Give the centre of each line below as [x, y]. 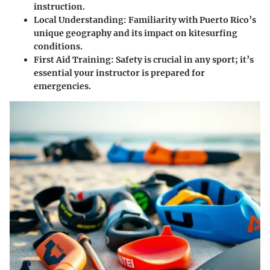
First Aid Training [72, 60]
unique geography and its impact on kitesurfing [136, 33]
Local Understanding [79, 20]
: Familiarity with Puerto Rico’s [190, 20]
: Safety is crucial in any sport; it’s [182, 60]
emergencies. [62, 86]
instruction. [59, 7]
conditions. [58, 47]
